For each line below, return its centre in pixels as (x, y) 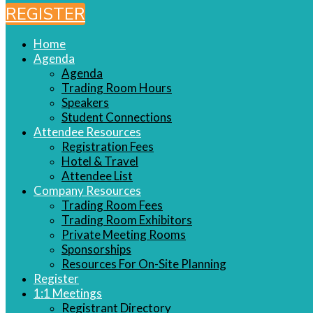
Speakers (85, 102)
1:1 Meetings (68, 293)
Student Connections (117, 117)
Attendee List (97, 176)
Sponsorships (96, 249)
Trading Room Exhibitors (127, 220)
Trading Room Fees (112, 205)
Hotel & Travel (100, 161)
